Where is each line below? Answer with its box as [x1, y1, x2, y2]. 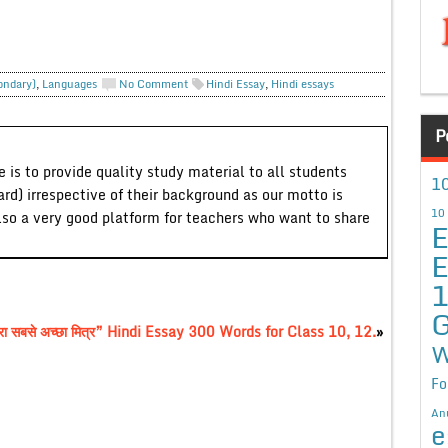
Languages [41, 74, 97, 93]
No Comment [118, 74, 189, 93]
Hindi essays [270, 74, 334, 93]
